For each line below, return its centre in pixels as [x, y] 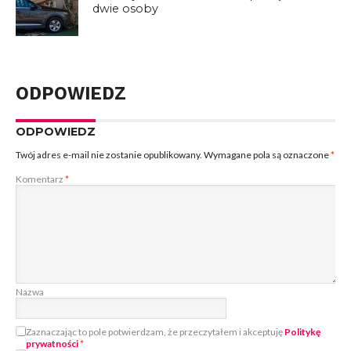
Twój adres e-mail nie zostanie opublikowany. [109, 154]
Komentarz [40, 179]
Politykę [302, 331]
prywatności [52, 343]
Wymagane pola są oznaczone [267, 154]
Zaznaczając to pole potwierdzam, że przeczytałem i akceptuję [155, 331]
